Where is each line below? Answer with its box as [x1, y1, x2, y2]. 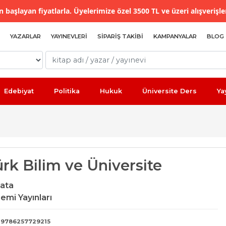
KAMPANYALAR [153, 33, 197, 40]
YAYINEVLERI [51, 33, 87, 40]
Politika [54, 87, 80, 95]
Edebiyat [4, 87, 34, 95]
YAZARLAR [10, 33, 41, 40]
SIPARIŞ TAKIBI [97, 33, 143, 40]
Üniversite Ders [142, 87, 197, 95]
